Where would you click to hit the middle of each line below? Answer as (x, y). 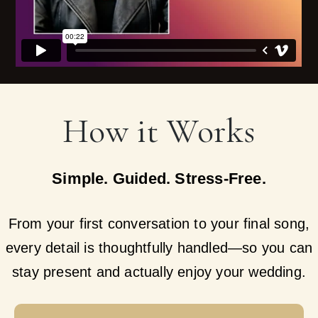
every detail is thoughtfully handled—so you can (159, 247)
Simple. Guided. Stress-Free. (159, 178)
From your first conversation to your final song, (159, 223)
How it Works (159, 131)
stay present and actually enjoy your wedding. (159, 272)
